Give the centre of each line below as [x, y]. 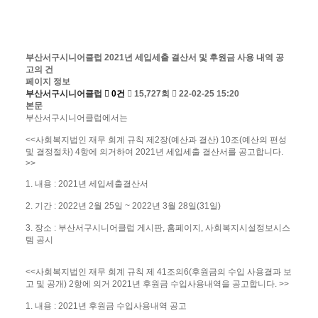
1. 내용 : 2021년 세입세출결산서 [87, 184]
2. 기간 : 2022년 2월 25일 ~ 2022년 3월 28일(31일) [124, 206]
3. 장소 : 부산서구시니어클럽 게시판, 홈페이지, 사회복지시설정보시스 [158, 228]
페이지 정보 [48, 82]
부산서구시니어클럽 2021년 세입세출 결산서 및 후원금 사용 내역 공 [155, 58]
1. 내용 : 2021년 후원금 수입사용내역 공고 [106, 306]
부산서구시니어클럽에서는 [77, 118]
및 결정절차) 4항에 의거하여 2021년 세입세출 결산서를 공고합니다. [155, 152]
